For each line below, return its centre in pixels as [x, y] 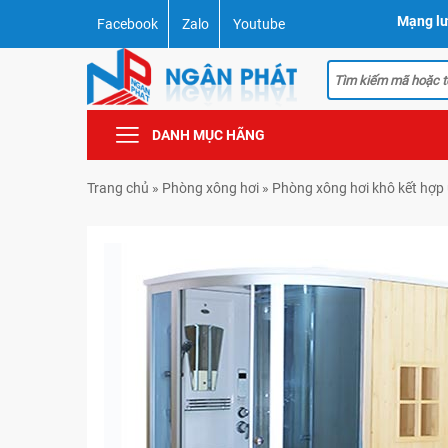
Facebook [127, 24]
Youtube [259, 24]
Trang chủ [118, 188]
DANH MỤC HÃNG [208, 135]
